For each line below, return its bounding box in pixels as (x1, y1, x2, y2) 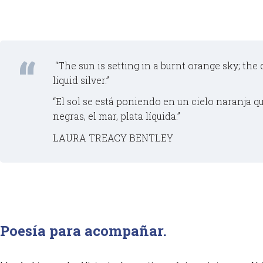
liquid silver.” (53, 73, 109, 86)
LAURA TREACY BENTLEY (53, 131, 173, 144)
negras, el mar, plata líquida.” (53, 110, 180, 123)
